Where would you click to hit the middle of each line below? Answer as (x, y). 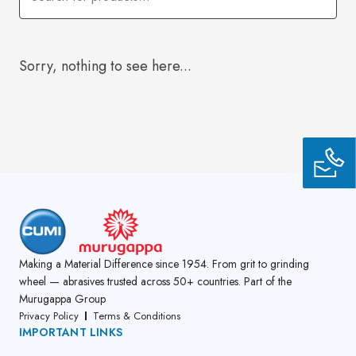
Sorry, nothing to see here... (105, 66)
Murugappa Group (62, 298)
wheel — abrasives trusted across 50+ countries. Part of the (155, 281)
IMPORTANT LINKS (71, 332)
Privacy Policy (49, 315)
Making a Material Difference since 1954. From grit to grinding (164, 263)
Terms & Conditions (137, 315)
